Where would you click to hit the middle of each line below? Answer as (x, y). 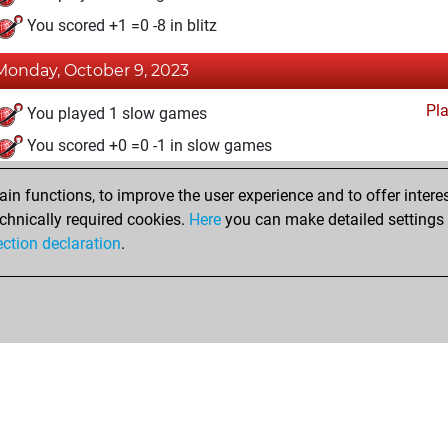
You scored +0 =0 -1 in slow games (147, 146)
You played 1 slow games (115, 114)
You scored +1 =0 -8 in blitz (120, 26)
